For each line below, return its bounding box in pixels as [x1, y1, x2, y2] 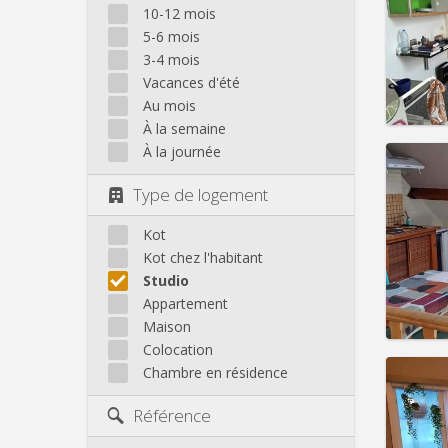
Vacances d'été [143, 72, 240, 92]
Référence [133, 404, 211, 428]
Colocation [143, 340, 213, 360]
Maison [143, 317, 191, 337]
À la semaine [143, 118, 226, 138]
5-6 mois [143, 26, 200, 46]
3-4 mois [143, 49, 200, 69]
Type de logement [133, 182, 268, 206]
